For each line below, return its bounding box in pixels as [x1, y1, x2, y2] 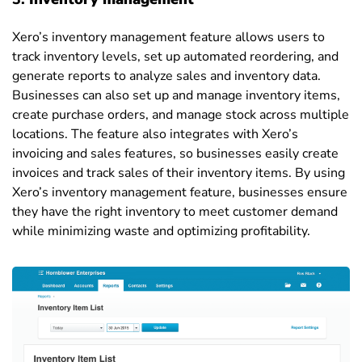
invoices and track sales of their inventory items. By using [12, 163, 345, 182]
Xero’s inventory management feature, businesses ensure [12, 183, 347, 201]
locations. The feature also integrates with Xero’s [12, 124, 298, 143]
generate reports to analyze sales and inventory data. [12, 66, 321, 85]
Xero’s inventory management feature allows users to [12, 27, 325, 46]
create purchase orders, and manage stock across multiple [12, 105, 349, 124]
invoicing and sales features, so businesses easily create [12, 144, 339, 162]
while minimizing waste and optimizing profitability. [12, 221, 310, 240]
